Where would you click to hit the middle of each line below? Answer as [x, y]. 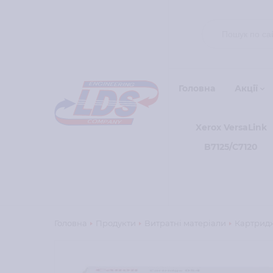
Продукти [115, 223]
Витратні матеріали [185, 223]
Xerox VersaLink [231, 127]
